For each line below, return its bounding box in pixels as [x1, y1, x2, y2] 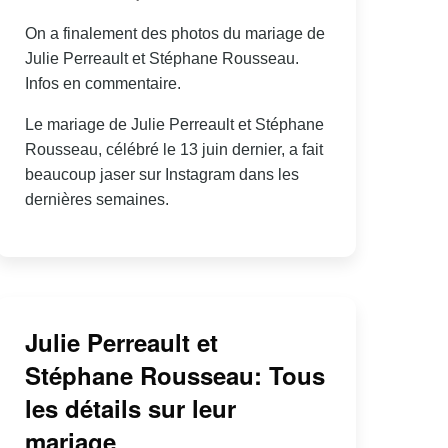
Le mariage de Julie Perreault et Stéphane [24, 116, 324, 134]
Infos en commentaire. [24, 75, 181, 93]
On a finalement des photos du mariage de [24, 25, 325, 43]
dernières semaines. [24, 191, 169, 209]
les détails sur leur [24, 390, 236, 425]
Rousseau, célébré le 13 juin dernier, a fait [24, 141, 323, 159]
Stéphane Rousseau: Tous [24, 357, 325, 392]
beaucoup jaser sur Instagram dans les [24, 166, 299, 184]
